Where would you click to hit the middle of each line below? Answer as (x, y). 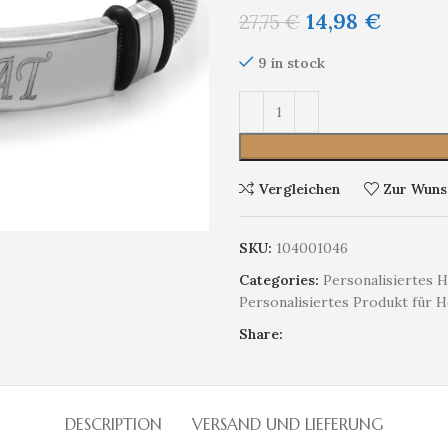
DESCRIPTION (113, 424)
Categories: (279, 280)
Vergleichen (299, 188)
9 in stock (291, 63)
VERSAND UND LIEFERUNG (287, 424)
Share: (261, 334)
